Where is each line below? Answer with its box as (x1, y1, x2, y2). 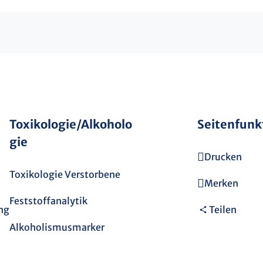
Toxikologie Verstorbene (9, 168, 120, 180)
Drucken (204, 150, 242, 163)
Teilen (209, 203, 237, 215)
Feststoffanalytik (9, 194, 87, 207)
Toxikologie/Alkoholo (9, 116, 132, 131)
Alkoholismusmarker (9, 221, 104, 233)
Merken (204, 177, 238, 189)
